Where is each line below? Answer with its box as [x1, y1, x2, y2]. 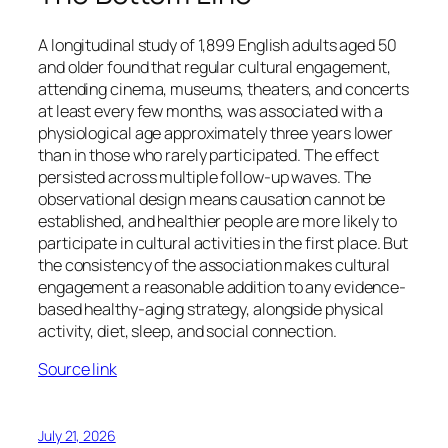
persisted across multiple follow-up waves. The [38, 165, 372, 188]
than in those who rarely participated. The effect [38, 143, 380, 166]
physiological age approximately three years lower [38, 121, 394, 144]
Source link [38, 357, 117, 380]
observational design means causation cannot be [38, 187, 386, 210]
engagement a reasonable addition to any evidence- [38, 275, 407, 298]
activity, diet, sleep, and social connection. [38, 319, 337, 342]
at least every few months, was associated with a [38, 99, 384, 122]
